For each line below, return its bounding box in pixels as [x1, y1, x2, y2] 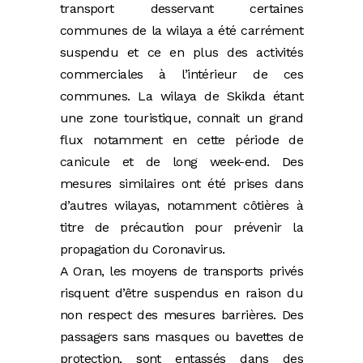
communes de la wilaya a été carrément [60, 23, 303, 39]
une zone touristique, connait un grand [60, 110, 303, 126]
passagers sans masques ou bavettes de [60, 329, 303, 345]
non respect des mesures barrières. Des [60, 307, 303, 323]
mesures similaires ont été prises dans [60, 176, 303, 192]
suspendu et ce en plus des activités [60, 45, 303, 61]
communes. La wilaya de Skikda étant [60, 88, 303, 105]
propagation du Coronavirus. [60, 241, 225, 258]
